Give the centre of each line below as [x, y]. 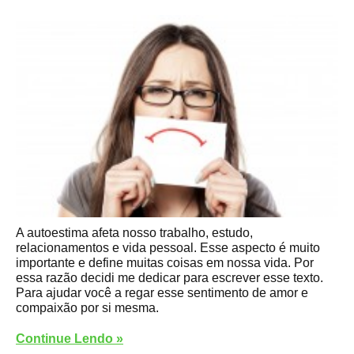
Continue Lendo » [70, 338]
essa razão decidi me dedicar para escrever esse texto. [169, 277]
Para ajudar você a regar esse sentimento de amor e [162, 292]
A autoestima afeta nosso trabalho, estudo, [134, 232]
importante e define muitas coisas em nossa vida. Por [165, 262]
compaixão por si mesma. [87, 307]
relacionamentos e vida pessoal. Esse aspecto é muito [168, 247]
